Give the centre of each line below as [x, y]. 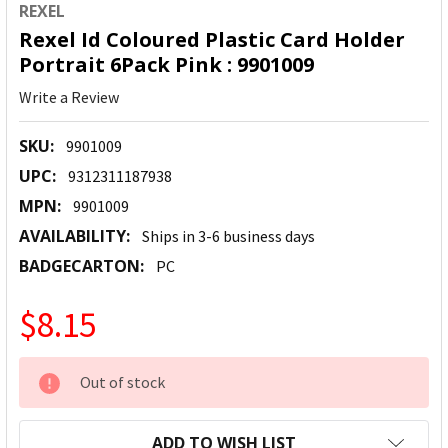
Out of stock [122, 382]
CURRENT [56, 369]
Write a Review [69, 97]
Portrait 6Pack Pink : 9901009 [166, 65]
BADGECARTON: [81, 266]
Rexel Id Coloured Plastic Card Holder [212, 40]
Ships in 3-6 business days [228, 236]
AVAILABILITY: [74, 236]
